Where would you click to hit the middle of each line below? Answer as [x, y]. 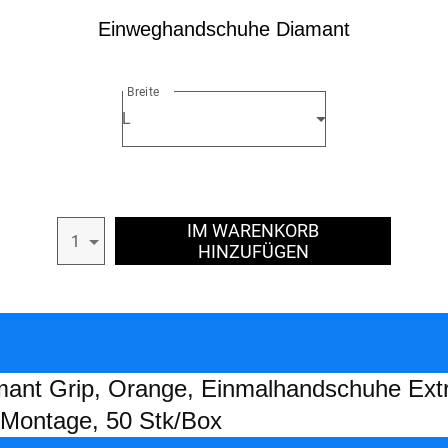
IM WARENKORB [253, 230]
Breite [143, 91]
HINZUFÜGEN [253, 251]
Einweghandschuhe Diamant [224, 29]
